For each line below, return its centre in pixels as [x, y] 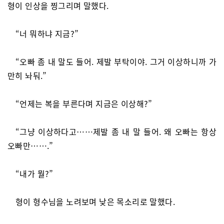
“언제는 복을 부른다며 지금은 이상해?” [84, 103]
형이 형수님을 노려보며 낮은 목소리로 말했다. [95, 201]
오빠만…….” [30, 145]
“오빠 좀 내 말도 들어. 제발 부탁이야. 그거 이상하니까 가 [116, 61]
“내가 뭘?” [34, 173]
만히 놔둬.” [27, 75]
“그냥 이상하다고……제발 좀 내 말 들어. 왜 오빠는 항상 [116, 131]
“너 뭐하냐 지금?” [47, 33]
